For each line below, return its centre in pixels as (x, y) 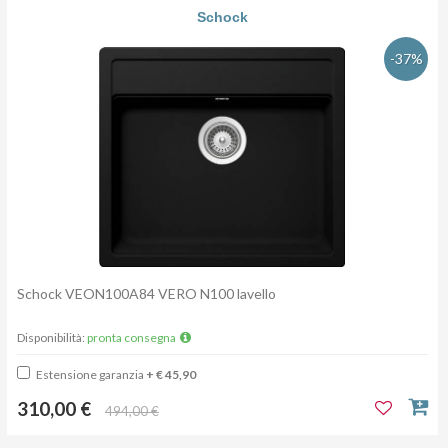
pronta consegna (132, 338)
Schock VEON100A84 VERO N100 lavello (148, 294)
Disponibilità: (52, 338)
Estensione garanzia (90, 375)
